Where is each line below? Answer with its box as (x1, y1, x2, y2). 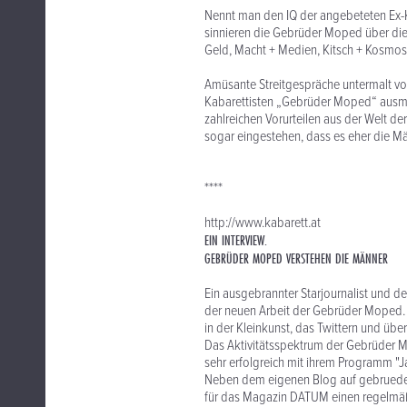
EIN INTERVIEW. (204, 231, 267, 250)
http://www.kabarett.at (204, 213, 321, 233)
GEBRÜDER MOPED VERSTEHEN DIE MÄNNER (204, 249, 388, 268)
